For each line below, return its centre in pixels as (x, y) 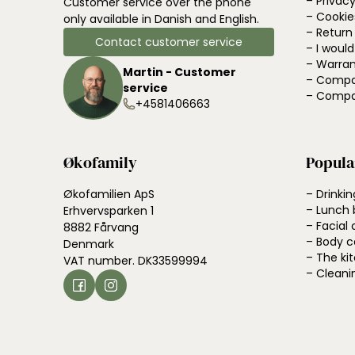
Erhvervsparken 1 (109, 211)
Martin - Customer (180, 72)
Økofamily (100, 162)
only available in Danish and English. (161, 19)
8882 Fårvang (101, 227)
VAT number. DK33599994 (136, 261)
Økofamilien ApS (109, 194)
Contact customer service (169, 42)
